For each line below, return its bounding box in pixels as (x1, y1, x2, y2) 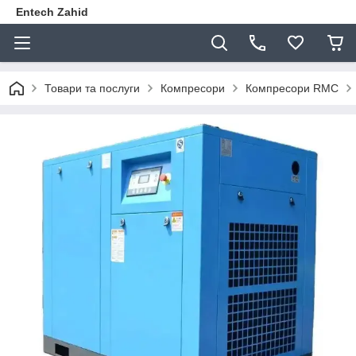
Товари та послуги (44, 82, 140, 95)
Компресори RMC (246, 82, 339, 95)
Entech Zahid (16, 6, 88, 18)
